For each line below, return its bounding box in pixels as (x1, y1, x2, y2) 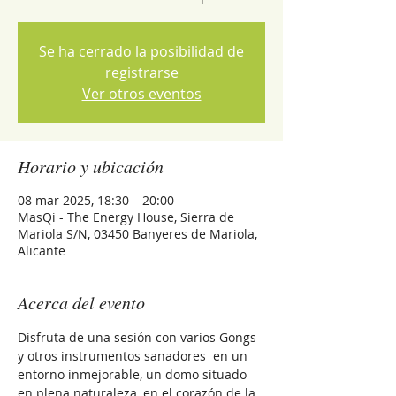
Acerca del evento (18, 291, 145, 314)
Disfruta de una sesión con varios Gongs (18, 329, 260, 346)
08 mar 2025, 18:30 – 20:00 (18, 192, 174, 209)
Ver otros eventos (81, 84, 202, 103)
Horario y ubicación (18, 155, 164, 178)
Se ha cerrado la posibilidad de (39, 42, 244, 61)
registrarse (104, 63, 179, 82)
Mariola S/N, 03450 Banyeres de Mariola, (18, 225, 257, 242)
